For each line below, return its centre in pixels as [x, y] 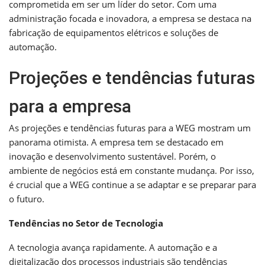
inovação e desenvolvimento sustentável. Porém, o [112, 156]
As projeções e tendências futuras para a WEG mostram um [130, 127]
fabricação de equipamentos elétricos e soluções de [114, 32]
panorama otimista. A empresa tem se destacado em [116, 142]
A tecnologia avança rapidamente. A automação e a [113, 247]
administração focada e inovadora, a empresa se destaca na [130, 18]
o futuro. [27, 198]
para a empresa [70, 106]
